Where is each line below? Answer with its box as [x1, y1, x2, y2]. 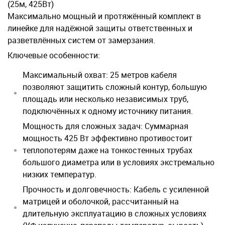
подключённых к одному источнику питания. [23, 105, 193, 117]
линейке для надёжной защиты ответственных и [8, 23, 192, 34]
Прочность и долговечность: [23, 184, 132, 195]
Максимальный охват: [23, 69, 108, 80]
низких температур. [23, 169, 96, 180]
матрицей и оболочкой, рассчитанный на [23, 196, 179, 207]
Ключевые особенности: [8, 50, 100, 61]
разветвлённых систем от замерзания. [8, 35, 155, 46]
